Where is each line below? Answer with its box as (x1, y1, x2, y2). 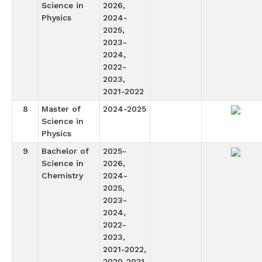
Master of (41, 104, 81, 113)
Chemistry (41, 171, 83, 180)
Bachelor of (41, 146, 89, 156)
